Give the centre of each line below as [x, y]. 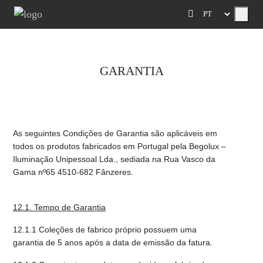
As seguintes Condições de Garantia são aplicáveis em [115, 133]
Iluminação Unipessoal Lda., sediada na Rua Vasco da [114, 159]
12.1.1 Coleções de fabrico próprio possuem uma [105, 229]
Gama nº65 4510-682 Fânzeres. [73, 172]
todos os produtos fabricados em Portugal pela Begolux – [119, 146]
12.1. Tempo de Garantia [59, 207]
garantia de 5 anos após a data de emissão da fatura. [113, 242]
